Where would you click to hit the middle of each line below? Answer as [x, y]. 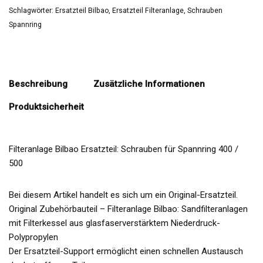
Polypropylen [33, 237]
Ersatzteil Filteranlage [148, 10]
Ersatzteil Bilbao [82, 10]
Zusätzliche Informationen [149, 84]
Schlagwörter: [32, 10]
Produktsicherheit [46, 107]
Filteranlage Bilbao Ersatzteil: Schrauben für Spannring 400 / [124, 149]
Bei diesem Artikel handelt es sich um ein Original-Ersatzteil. [123, 195]
